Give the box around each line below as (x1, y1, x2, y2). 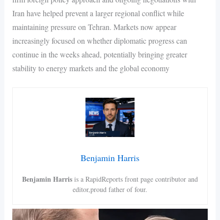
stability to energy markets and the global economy (12, 62, 169, 73)
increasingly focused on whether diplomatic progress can (12, 35, 187, 46)
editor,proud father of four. (73, 185, 147, 194)
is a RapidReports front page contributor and (72, 174, 198, 184)
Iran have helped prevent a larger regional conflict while (12, 7, 184, 18)
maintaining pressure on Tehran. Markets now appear (12, 21, 176, 32)
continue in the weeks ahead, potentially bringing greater (12, 49, 187, 59)
